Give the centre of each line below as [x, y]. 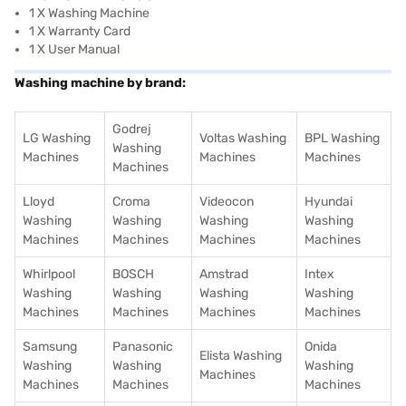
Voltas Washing [243, 138]
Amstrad [224, 274]
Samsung [50, 347]
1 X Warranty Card [80, 31]
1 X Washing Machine [89, 13]
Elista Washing [241, 356]
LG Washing [57, 138]
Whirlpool [49, 274]
